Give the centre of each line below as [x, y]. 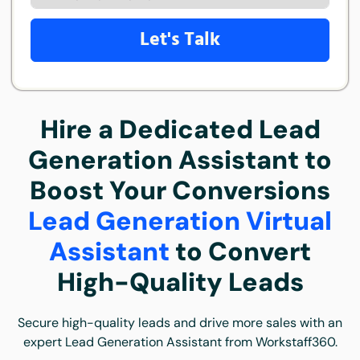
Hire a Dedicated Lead [180, 130]
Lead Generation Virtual [180, 221]
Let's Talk [180, 41]
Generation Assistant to [180, 160]
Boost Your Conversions [180, 191]
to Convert [240, 252]
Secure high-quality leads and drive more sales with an [180, 323]
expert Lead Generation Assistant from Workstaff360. [180, 342]
